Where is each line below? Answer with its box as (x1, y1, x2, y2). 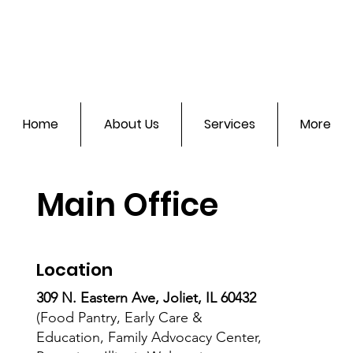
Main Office (35, 183, 218, 228)
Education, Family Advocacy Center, (35, 329, 262, 347)
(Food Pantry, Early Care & (35, 309, 203, 327)
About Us (103, 115, 159, 134)
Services (204, 115, 255, 134)
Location (35, 258, 113, 283)
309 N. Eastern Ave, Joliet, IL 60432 (35, 289, 256, 307)
